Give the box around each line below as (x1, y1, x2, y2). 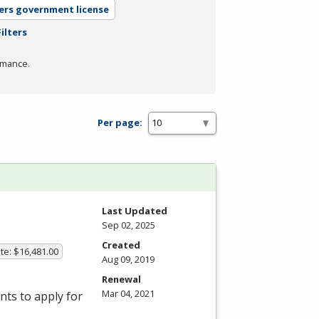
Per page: (98, 116, 142, 130)
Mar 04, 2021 (102, 286, 155, 300)
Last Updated (102, 204, 167, 217)
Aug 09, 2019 (102, 252, 155, 266)
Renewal (102, 272, 141, 286)
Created (102, 238, 140, 251)
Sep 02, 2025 (102, 218, 155, 231)
